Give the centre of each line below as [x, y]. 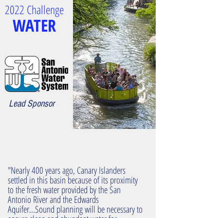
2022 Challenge [34, 9]
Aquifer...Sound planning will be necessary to [75, 209]
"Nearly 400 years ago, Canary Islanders [67, 170]
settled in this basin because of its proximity [73, 180]
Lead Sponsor [32, 104]
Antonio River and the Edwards [53, 200]
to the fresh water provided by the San [64, 190]
